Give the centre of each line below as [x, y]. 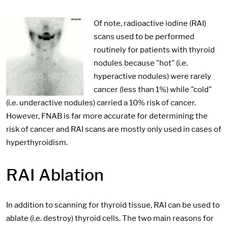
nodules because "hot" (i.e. [141, 63]
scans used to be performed [144, 36]
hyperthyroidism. [37, 142]
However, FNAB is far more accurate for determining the [107, 116]
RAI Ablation [55, 175]
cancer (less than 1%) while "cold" [153, 89]
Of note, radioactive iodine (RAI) [150, 23]
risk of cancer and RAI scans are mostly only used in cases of [114, 129]
